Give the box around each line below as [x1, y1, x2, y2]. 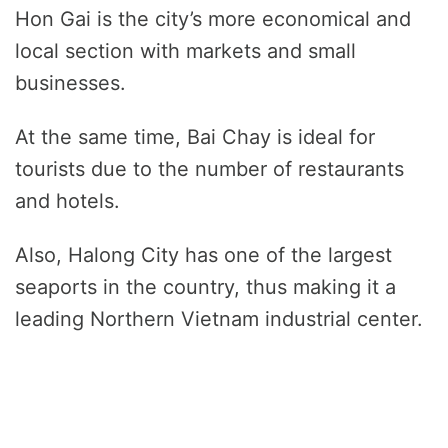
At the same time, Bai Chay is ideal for [15, 125, 375, 150]
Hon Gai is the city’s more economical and [15, 7, 411, 32]
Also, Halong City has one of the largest [15, 243, 392, 268]
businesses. [15, 71, 126, 96]
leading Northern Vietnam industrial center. [15, 307, 423, 332]
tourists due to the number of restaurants [15, 157, 404, 182]
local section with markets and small [15, 39, 356, 64]
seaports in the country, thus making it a [15, 275, 396, 300]
